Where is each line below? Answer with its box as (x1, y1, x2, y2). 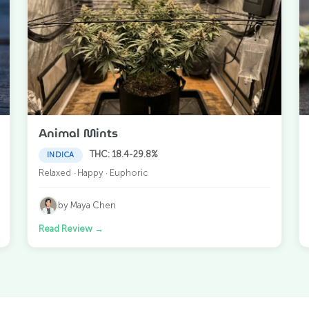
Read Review (38, 223, 94, 234)
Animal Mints (38, 123, 118, 142)
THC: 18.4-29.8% (89, 148, 158, 159)
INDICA (46, 150, 74, 159)
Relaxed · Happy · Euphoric (38, 167, 148, 178)
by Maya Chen (57, 200, 116, 211)
